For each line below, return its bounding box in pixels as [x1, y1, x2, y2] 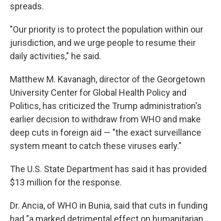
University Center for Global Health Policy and [10, 87, 186, 98]
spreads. [10, 1, 44, 11]
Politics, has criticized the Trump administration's [10, 101, 202, 111]
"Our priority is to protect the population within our [10, 24, 203, 35]
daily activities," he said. [10, 51, 101, 61]
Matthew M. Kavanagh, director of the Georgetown [10, 74, 205, 84]
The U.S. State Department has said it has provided [10, 164, 207, 174]
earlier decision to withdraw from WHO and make [10, 114, 201, 124]
